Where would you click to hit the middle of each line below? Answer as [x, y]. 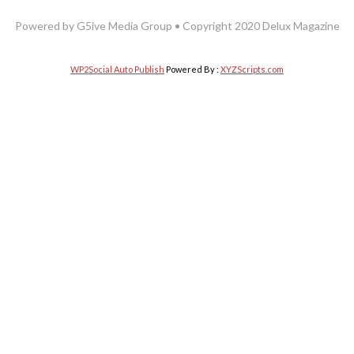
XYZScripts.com [252, 70]
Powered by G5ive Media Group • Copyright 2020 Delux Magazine [177, 26]
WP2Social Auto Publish [117, 70]
